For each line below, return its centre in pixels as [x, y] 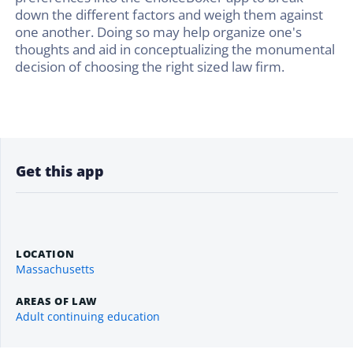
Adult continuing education [88, 317]
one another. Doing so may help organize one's [158, 32]
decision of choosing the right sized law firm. [150, 67]
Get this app [60, 171]
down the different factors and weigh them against [169, 15]
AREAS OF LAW [57, 301]
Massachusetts [55, 269]
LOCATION [45, 253]
